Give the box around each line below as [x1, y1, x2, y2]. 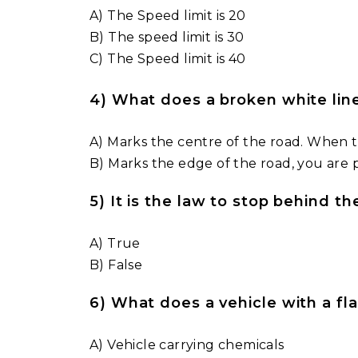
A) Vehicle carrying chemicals [89, 337, 284, 352]
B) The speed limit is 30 [89, 30, 245, 45]
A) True [89, 236, 141, 251]
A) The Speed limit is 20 [89, 8, 246, 23]
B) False [89, 257, 143, 272]
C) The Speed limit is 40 [89, 51, 246, 66]
